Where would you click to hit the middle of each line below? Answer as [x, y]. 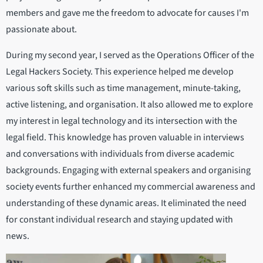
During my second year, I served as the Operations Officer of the [130, 55]
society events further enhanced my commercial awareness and [131, 186]
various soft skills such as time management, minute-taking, [123, 88]
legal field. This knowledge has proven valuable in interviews [125, 137]
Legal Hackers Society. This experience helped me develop [120, 71]
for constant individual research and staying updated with [119, 219]
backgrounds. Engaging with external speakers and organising [128, 170]
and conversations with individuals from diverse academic [120, 154]
